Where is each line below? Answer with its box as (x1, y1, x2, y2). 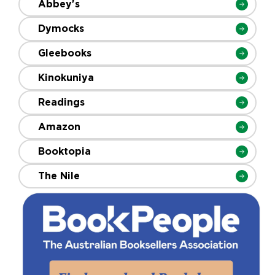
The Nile (38, 169, 80, 182)
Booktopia (38, 144, 91, 158)
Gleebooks (38, 46, 91, 60)
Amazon (38, 120, 80, 133)
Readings (38, 95, 85, 109)
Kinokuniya (38, 71, 94, 84)
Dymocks (38, 21, 84, 35)
